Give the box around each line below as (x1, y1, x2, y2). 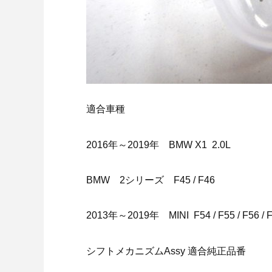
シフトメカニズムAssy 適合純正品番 (86, 245, 246, 256)
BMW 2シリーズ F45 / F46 (86, 174, 215, 185)
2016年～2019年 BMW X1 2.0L (86, 139, 231, 150)
